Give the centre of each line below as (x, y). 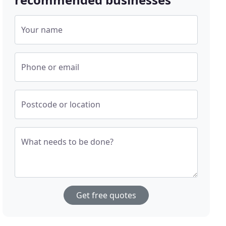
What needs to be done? (68, 142)
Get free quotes (106, 195)
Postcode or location (61, 105)
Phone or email (50, 67)
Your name (42, 30)
